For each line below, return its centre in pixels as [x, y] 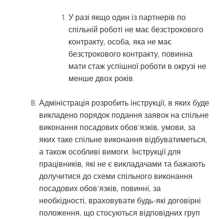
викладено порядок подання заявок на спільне [124, 115]
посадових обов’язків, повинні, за [100, 188]
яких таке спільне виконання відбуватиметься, [123, 139]
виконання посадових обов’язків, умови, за [117, 127]
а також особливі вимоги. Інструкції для [110, 151]
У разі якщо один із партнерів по [127, 17]
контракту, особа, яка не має [120, 41]
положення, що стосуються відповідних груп [120, 212]
